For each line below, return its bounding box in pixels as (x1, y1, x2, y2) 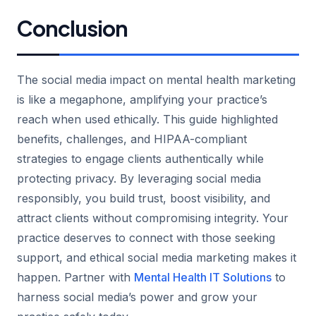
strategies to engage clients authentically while (17, 151, 264, 166)
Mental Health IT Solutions (134, 269, 272, 284)
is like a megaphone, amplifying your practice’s (17, 92, 267, 107)
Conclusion (17, 14, 128, 42)
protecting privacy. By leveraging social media (17, 171, 261, 186)
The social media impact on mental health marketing (17, 72, 296, 87)
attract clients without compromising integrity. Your (17, 210, 288, 225)
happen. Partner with (17, 269, 134, 284)
